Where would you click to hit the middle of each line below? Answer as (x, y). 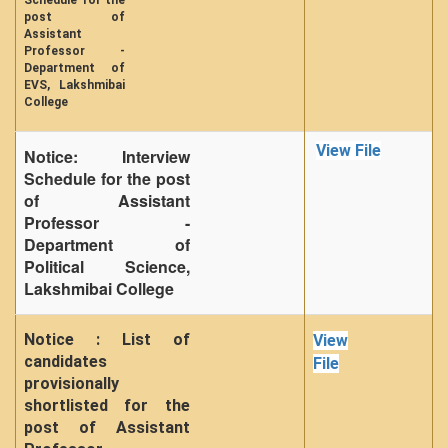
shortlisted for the (107, 405)
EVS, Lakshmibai (75, 85)
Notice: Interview (107, 156)
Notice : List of (107, 339)
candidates (65, 361)
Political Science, (107, 266)
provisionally (71, 383)
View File (348, 150)
